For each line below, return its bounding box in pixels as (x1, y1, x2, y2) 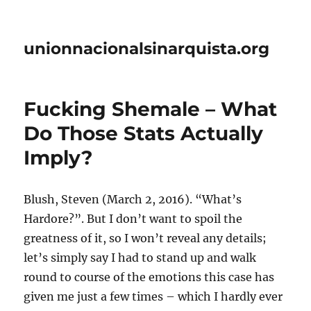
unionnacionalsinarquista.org (24, 39, 270, 58)
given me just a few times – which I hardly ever (24, 289, 283, 303)
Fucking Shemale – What (24, 97, 278, 121)
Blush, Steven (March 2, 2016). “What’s (24, 192, 242, 206)
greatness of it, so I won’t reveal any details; (24, 231, 267, 245)
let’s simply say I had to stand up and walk (24, 251, 257, 264)
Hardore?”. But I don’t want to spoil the (24, 212, 243, 226)
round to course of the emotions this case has (24, 270, 275, 284)
